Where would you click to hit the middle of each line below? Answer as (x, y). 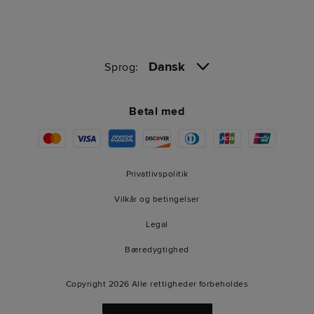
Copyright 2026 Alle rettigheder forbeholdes (157, 284)
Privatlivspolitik (157, 174)
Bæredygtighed (157, 250)
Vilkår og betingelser (157, 199)
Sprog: (127, 67)
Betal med (157, 111)
